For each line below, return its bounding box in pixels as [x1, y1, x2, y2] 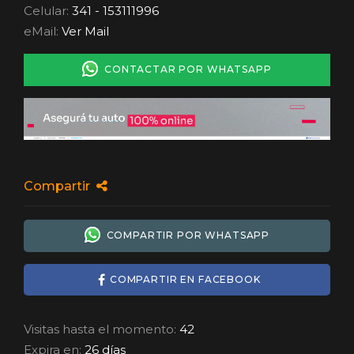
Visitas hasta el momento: [24, 321, 176, 337]
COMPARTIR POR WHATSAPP [100, 228, 270, 241]
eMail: [24, 23, 62, 39]
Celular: [24, 2, 69, 18]
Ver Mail [62, 23, 109, 39]
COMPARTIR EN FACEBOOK [109, 273, 261, 286]
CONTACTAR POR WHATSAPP [98, 62, 272, 75]
